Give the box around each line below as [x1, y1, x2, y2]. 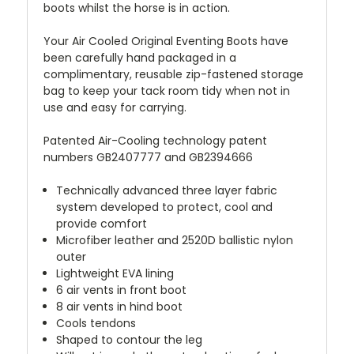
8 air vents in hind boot [56, 299, 183, 315]
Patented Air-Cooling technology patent [43, 133, 267, 149]
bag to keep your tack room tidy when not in [43, 83, 290, 100]
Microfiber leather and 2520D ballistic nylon [56, 232, 294, 249]
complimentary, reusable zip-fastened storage [43, 66, 303, 83]
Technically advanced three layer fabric [56, 183, 278, 199]
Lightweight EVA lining [56, 265, 175, 282]
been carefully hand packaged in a [43, 50, 236, 66]
